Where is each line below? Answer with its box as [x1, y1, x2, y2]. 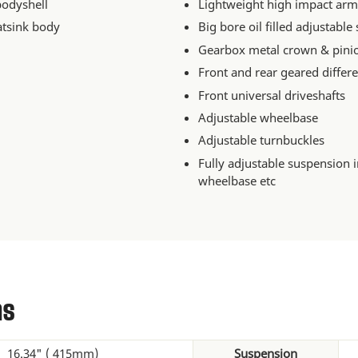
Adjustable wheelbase [198, 109, 319, 126]
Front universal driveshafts [198, 86, 346, 103]
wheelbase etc [198, 172, 276, 189]
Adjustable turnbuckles [198, 132, 325, 149]
